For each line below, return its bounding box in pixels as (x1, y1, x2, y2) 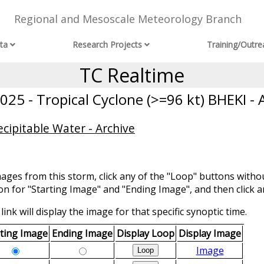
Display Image (179, 227, 241, 240)
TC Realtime (80, 62, 184, 88)
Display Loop (117, 227, 174, 240)
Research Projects (72, 39, 143, 51)
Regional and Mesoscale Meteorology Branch (14, 12, 242, 27)
